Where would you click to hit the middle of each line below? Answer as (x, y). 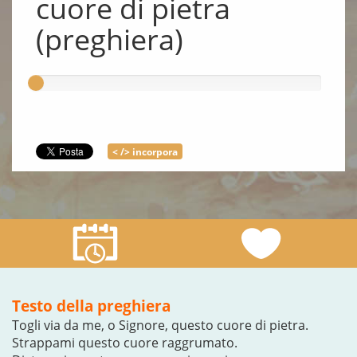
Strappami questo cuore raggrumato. (125, 343)
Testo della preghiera (91, 306)
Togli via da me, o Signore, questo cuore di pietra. (160, 325)
